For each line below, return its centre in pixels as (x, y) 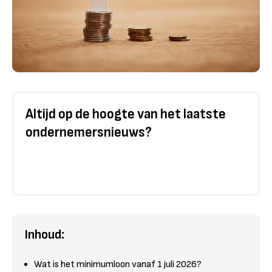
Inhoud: (44, 234)
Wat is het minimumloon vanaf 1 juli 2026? (118, 264)
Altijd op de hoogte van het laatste (126, 114)
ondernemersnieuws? (89, 132)
